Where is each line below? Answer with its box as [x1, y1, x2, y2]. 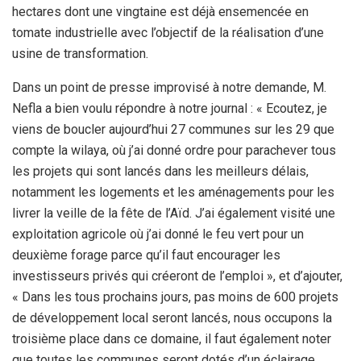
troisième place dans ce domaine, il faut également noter [12, 330, 331, 346]
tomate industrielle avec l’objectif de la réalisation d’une [12, 24, 324, 40]
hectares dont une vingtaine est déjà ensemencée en [12, 3, 309, 19]
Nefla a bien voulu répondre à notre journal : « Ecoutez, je [12, 100, 327, 116]
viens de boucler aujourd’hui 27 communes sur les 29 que [12, 121, 334, 137]
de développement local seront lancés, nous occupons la [12, 309, 332, 326]
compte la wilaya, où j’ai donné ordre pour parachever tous [12, 142, 336, 158]
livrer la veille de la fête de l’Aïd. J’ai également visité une [12, 205, 335, 221]
